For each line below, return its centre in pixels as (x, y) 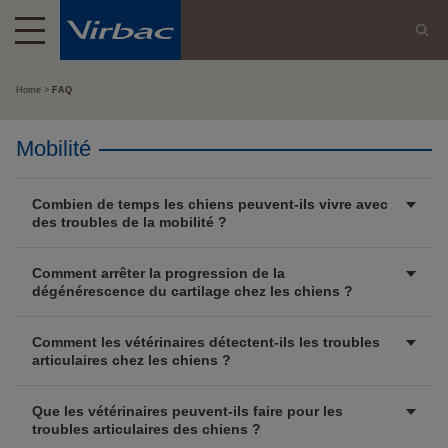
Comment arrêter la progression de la (158, 273)
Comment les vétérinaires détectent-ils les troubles (206, 342)
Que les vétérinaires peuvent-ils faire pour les (187, 411)
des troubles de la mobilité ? (129, 222)
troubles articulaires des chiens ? (146, 429)
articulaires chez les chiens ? (131, 360)
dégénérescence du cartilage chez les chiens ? (192, 291)
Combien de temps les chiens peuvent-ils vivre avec (210, 204)
